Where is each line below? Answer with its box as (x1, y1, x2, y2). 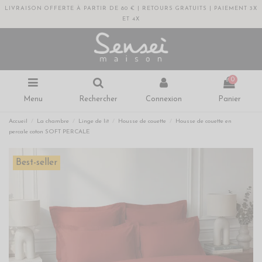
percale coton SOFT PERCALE (9, 129, 90, 136)
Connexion (146, 95, 182, 103)
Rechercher (79, 95, 118, 103)
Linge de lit (78, 118, 109, 125)
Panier (218, 95, 241, 103)
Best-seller (15, 158, 57, 168)
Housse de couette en (175, 118, 232, 125)
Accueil (9, 118, 27, 125)
